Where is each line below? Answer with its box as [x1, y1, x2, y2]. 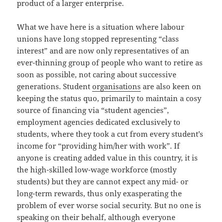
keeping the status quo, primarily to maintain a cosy [17, 93, 202, 104]
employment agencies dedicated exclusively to [17, 117, 181, 127]
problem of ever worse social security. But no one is [17, 200, 202, 211]
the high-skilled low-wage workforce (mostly [17, 165, 177, 175]
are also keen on [141, 81, 202, 92]
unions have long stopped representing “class [17, 34, 179, 44]
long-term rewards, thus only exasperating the [17, 188, 182, 199]
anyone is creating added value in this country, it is [17, 153, 198, 163]
